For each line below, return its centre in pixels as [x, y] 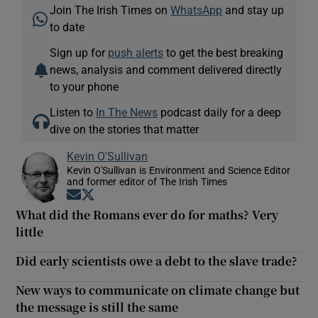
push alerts [136, 53]
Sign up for [79, 53]
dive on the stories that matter [125, 130]
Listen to [73, 113]
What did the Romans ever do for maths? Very [147, 215]
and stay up [253, 10]
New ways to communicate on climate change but [158, 290]
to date [67, 27]
